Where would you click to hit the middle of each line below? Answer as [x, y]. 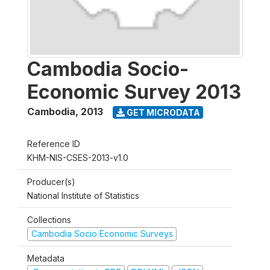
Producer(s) [51, 182]
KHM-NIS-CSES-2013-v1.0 [78, 158]
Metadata [46, 258]
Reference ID [54, 144]
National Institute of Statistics [83, 196]
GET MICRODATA [162, 112]
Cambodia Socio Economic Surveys [102, 234]
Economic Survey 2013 [134, 92]
